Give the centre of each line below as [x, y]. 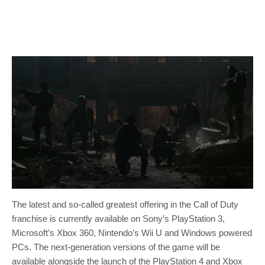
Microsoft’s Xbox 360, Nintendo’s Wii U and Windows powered [132, 232]
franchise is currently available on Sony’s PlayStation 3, [118, 218]
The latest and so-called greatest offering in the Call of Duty [125, 204]
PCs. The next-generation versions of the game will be [116, 247]
